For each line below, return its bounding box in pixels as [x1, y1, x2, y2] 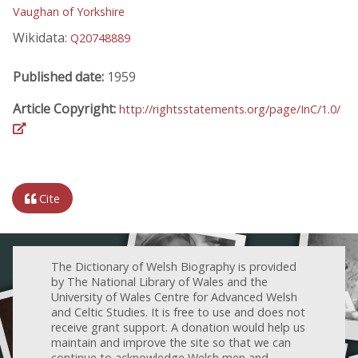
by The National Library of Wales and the [51, 273, 268, 289]
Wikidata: [13, 29, 70, 47]
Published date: [13, 67, 107, 86]
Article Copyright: [13, 99, 119, 117]
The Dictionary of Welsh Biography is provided [51, 258, 296, 274]
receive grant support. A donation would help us [51, 319, 305, 335]
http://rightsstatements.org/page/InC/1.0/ [119, 101, 340, 117]
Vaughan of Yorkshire [13, 4, 125, 20]
